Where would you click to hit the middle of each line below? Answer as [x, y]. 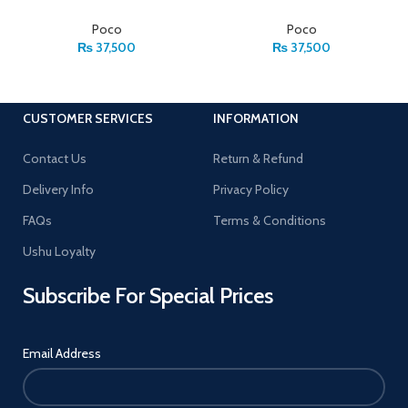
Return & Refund [258, 158]
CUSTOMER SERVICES [88, 118]
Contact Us [55, 158]
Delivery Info [58, 189]
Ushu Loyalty [59, 251]
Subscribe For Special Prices [148, 295]
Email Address [62, 353]
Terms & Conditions [270, 220]
